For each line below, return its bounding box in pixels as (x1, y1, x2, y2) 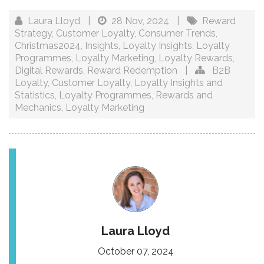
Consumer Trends (138, 28, 216, 39)
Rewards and (156, 90, 213, 101)
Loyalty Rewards (159, 52, 233, 64)
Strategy (15, 28, 52, 39)
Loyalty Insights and (134, 77, 223, 88)
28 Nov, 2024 (111, 15, 171, 27)
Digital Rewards (15, 65, 83, 76)
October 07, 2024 (97, 246, 174, 257)
